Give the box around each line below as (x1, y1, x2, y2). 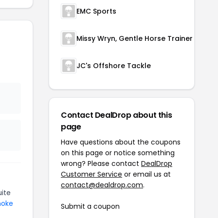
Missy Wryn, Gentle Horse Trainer (76, 34, 193, 43)
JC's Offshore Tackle (76, 61, 151, 71)
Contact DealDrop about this (61, 109, 172, 121)
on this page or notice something (61, 148, 175, 158)
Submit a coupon (61, 201, 120, 211)
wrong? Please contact (61, 159, 141, 168)
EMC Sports (76, 6, 116, 16)
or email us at (122, 169, 171, 179)
